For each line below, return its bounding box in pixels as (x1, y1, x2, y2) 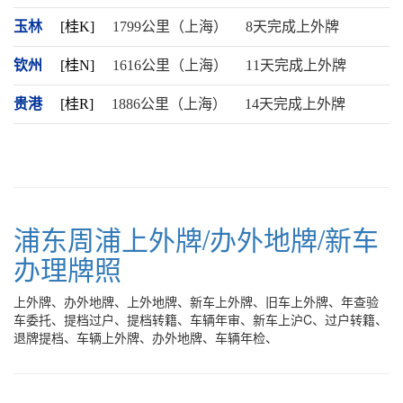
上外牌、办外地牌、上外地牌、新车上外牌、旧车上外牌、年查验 (13, 292, 379, 310)
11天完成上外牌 (246, 58, 346, 73)
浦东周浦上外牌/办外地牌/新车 (13, 219, 379, 258)
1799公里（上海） (112, 19, 228, 34)
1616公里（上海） (112, 58, 228, 73)
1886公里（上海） (112, 96, 227, 112)
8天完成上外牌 (246, 19, 339, 34)
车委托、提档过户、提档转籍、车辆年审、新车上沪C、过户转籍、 (13, 310, 388, 328)
